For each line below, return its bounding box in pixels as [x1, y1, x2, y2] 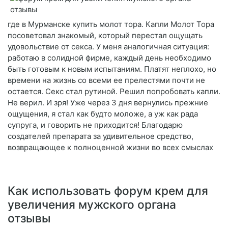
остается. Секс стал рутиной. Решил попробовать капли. [8, 87, 220, 97]
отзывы [8, 211, 51, 225]
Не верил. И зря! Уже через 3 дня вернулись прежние [8, 98, 208, 108]
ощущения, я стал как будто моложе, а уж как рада [8, 109, 198, 119]
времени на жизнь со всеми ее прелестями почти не [8, 75, 205, 85]
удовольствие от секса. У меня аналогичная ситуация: [8, 42, 209, 52]
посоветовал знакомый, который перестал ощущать [8, 31, 203, 41]
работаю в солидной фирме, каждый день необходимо [8, 53, 211, 63]
